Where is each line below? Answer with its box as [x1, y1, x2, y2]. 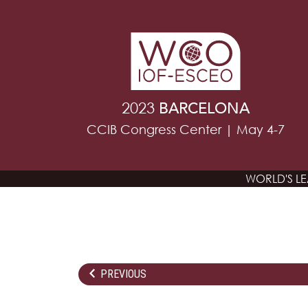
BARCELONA [159, 98, 250, 120]
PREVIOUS [100, 267, 146, 280]
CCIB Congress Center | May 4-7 [87, 122, 285, 137]
